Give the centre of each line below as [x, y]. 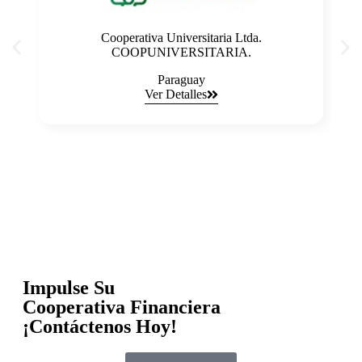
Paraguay [181, 80]
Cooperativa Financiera [122, 307]
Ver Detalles [175, 95]
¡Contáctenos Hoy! [100, 327]
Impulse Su [69, 288]
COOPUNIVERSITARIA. [181, 53]
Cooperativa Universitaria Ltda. [181, 38]
